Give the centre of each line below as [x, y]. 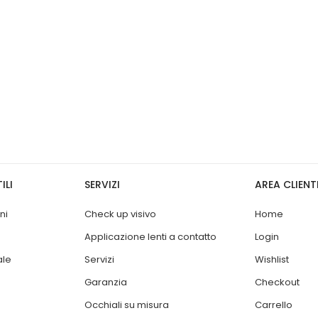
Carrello [274, 305]
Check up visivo [120, 214]
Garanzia [106, 282]
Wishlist [272, 259]
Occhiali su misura [127, 305]
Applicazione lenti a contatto [150, 236]
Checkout [277, 282]
